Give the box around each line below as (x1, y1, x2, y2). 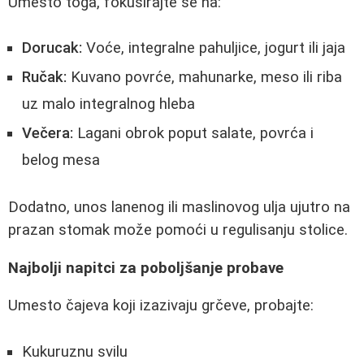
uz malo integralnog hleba (22, 95, 195, 114)
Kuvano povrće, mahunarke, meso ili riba (67, 68, 342, 87)
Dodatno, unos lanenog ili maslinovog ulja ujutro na (8, 198, 350, 217)
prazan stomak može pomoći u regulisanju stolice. (8, 221, 348, 240)
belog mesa (22, 151, 100, 170)
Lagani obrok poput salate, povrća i (73, 124, 314, 143)
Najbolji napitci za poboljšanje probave (8, 258, 284, 277)
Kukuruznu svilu (22, 343, 128, 362)
